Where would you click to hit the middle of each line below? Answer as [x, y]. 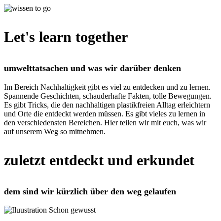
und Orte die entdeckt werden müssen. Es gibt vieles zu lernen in [105, 113]
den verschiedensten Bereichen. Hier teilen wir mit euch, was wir [105, 122]
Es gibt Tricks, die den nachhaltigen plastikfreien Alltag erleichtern [107, 105]
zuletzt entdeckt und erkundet [99, 160]
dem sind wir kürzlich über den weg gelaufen [90, 191]
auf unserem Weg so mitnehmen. [55, 131]
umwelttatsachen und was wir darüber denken [92, 68]
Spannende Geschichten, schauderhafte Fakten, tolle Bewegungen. [108, 96]
